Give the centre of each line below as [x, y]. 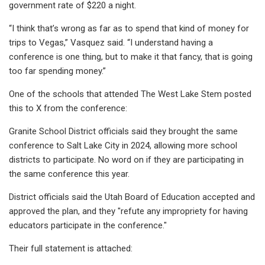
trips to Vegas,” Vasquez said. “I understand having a [111, 42]
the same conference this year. [69, 174]
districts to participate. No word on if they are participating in [126, 159]
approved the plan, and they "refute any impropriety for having [128, 211]
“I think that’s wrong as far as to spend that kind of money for [129, 28]
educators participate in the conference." [88, 225]
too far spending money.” [57, 71]
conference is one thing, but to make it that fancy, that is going [131, 56]
